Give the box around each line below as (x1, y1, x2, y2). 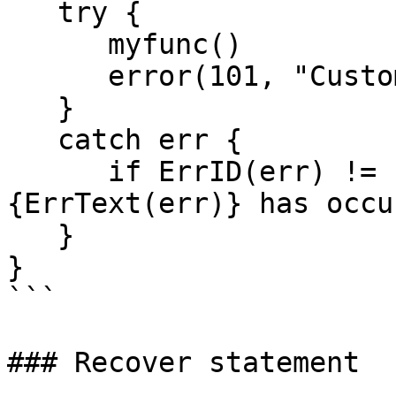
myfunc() (7, 28, 108, 60)
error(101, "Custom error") (7, 60, 108, 92)
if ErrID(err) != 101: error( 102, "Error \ (7, 156, 108, 187)
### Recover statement (7, 346, 360, 378)
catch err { (7, 124, 57, 156)
